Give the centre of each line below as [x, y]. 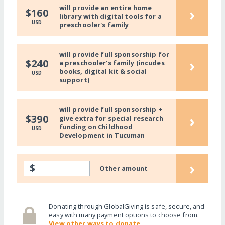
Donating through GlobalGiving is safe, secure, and [127, 207]
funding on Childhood [96, 127]
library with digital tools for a [110, 16]
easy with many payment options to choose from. [124, 215]
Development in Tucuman [102, 135]
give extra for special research [111, 118]
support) [74, 80]
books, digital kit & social [103, 72]
